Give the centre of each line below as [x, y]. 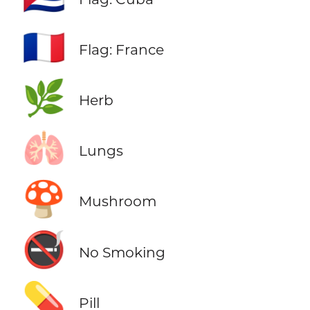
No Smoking [122, 252]
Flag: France [121, 50]
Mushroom [117, 201]
